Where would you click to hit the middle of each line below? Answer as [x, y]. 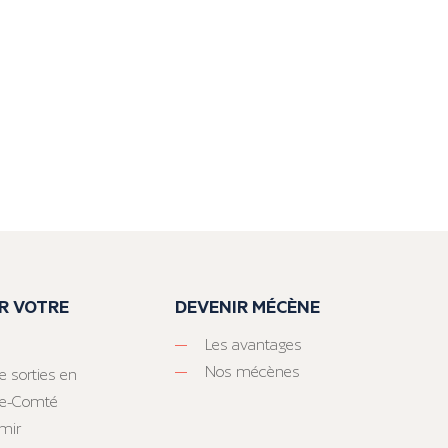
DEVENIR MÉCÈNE [248, 306]
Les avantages [254, 345]
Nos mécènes [253, 372]
